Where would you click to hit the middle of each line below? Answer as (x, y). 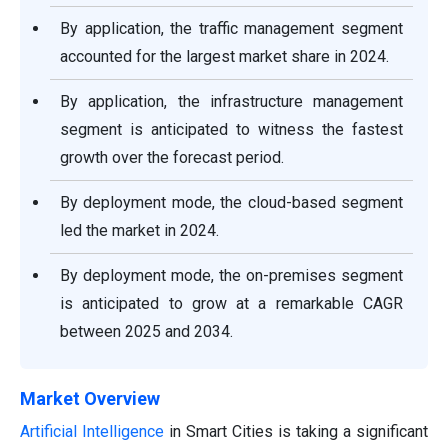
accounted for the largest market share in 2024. (224, 57)
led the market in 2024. (139, 231)
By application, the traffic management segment (231, 29)
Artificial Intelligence (92, 432)
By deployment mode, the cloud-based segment (231, 203)
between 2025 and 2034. (146, 332)
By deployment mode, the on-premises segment (231, 276)
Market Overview (90, 399)
